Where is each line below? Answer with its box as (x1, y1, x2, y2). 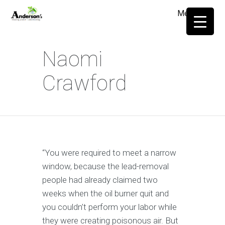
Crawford (42, 71, 127, 95)
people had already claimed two (42, 175, 158, 185)
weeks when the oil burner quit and (42, 188, 169, 198)
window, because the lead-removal (42, 161, 169, 171)
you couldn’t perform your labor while (42, 202, 177, 212)
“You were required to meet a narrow (42, 148, 176, 158)
